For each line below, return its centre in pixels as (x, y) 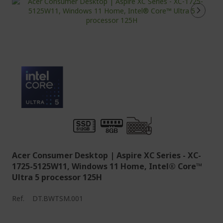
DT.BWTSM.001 (58, 198)
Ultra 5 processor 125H (57, 177)
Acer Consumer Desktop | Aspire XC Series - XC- (107, 155)
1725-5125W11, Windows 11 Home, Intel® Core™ (107, 166)
